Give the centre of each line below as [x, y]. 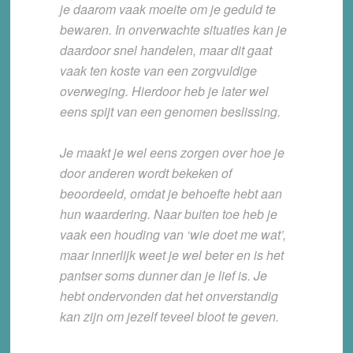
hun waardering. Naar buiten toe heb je [168, 214]
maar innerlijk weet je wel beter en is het [171, 255]
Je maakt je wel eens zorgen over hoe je [172, 152]
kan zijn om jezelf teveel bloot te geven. [169, 316]
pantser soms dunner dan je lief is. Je [163, 275]
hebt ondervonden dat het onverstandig [169, 295]
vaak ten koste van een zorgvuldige [158, 70]
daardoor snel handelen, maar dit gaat [165, 50]
